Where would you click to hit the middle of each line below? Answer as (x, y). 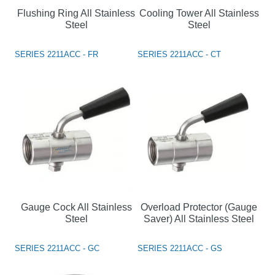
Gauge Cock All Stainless (76, 207)
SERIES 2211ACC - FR (56, 54)
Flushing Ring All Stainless (76, 13)
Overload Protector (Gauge (199, 207)
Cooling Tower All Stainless (199, 13)
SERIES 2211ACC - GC (57, 248)
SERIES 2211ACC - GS (180, 248)
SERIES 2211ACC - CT (179, 54)
